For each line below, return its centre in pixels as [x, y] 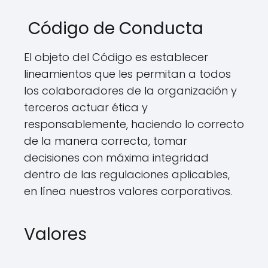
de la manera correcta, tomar [106, 141]
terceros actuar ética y [86, 108]
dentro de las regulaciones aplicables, [127, 175]
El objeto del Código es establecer [116, 57]
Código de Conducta [114, 29]
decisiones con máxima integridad [116, 158]
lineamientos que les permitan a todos [127, 74]
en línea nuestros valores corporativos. [128, 191]
